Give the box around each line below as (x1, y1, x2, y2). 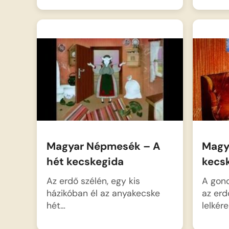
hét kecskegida (46, 155, 124, 169)
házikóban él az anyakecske (46, 187, 160, 199)
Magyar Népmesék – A (46, 140, 161, 153)
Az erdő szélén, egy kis (46, 174, 140, 187)
